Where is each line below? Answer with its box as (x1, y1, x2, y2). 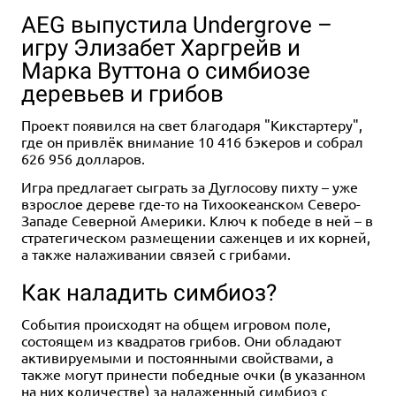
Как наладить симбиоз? (21, 279, 277, 307)
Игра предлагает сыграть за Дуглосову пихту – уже (21, 177, 358, 195)
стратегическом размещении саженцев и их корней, (21, 227, 370, 246)
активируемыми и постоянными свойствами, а (21, 348, 333, 367)
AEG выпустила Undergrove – (21, 11, 332, 38)
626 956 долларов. (21, 148, 145, 167)
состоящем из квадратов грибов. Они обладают (21, 331, 341, 350)
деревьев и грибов (21, 80, 224, 107)
